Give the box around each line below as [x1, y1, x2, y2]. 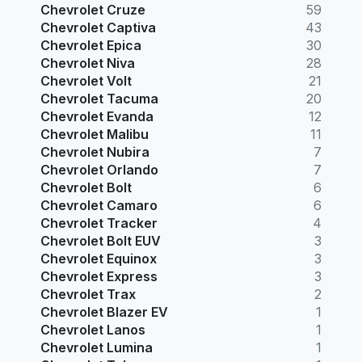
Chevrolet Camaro [40, 196, 158, 213]
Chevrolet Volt [40, 72, 132, 89]
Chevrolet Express [40, 267, 158, 284]
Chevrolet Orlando [40, 161, 158, 178]
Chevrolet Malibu [40, 125, 149, 142]
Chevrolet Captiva [40, 19, 156, 36]
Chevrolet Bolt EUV [40, 232, 161, 249]
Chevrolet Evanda [40, 107, 154, 124]
